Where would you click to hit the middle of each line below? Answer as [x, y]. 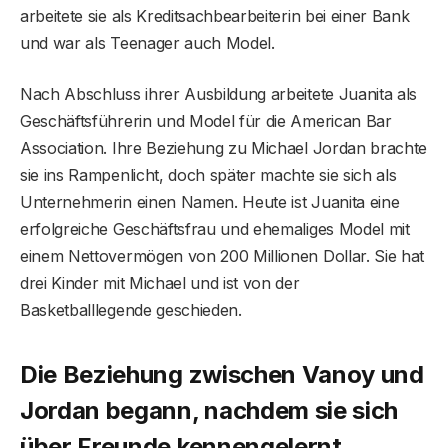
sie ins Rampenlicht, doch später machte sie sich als [208, 175]
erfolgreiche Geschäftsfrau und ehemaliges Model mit [215, 229]
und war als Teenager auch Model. [147, 43]
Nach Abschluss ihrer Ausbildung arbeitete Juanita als [219, 94]
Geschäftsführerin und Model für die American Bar [206, 121]
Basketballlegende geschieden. [131, 310]
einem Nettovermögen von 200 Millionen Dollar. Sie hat [222, 256]
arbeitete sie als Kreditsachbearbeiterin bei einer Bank [215, 16]
